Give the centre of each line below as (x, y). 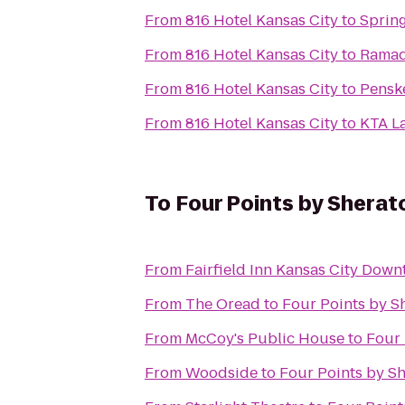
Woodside (221, 373)
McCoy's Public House (265, 339)
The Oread (223, 304)
